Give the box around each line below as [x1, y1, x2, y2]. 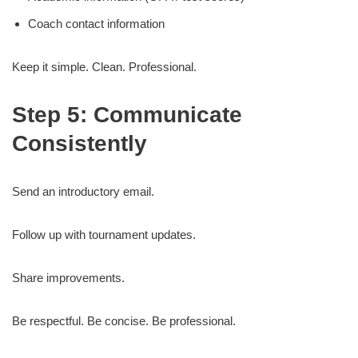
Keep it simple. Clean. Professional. [12, 60, 197, 74]
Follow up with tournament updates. [12, 228, 196, 241]
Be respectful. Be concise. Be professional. [12, 314, 236, 328]
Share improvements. [12, 271, 125, 284]
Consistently [12, 131, 147, 156]
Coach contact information [28, 17, 165, 30]
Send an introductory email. [12, 185, 154, 198]
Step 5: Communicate [12, 102, 242, 127]
